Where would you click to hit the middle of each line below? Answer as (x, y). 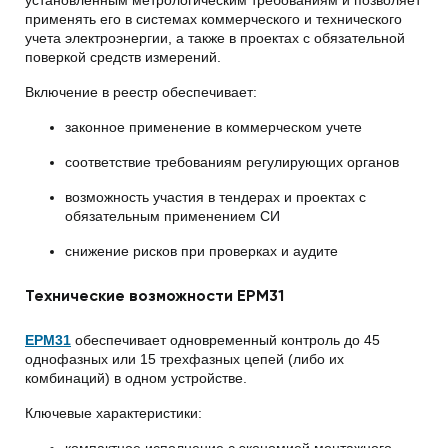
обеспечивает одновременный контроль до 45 (225, 339)
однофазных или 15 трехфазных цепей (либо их (184, 358)
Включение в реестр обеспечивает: (141, 92)
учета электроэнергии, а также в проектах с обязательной (215, 38)
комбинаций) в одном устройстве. (136, 377)
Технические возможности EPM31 (154, 296)
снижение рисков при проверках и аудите (201, 251)
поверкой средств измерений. (123, 57)
